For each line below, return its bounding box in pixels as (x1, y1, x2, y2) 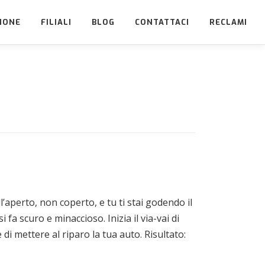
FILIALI (41, 17, 72, 27)
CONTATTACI (135, 17, 189, 27)
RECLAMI (209, 17, 247, 27)
